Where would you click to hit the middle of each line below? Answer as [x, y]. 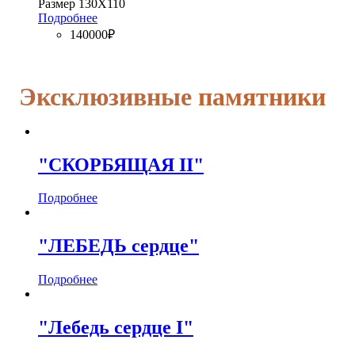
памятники [259, 96]
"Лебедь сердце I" [116, 328]
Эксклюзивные [105, 96]
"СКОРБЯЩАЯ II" [121, 164]
